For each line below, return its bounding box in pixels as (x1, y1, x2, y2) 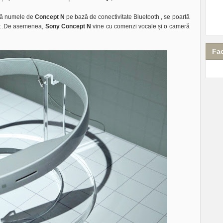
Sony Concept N (45, 23, 93, 30)
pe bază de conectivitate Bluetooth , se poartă (65, 13, 190, 21)
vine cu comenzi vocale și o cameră (93, 23, 190, 30)
